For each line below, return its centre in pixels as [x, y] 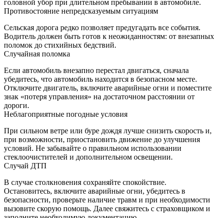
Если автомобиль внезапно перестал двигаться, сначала [96, 70]
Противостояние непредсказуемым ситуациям [81, 11]
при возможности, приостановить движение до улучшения [102, 139]
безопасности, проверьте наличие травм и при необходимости [107, 200]
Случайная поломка [37, 54]
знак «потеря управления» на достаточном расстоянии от [99, 96]
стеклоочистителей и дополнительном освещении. [88, 157]
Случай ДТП [25, 165]
